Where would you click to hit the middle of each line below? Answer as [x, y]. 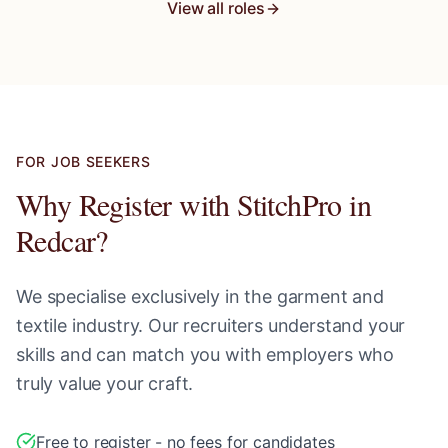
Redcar [56, 240]
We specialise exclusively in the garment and [200, 296]
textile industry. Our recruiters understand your [211, 325]
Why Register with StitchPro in [193, 204]
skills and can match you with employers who [205, 354]
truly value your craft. [105, 383]
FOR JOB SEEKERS [83, 161]
